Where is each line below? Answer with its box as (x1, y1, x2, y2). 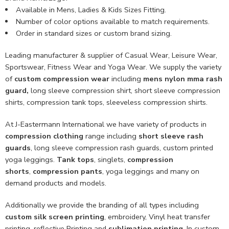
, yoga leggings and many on (102, 166, 199, 176)
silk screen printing (34, 211, 104, 222)
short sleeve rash (139, 130, 203, 141)
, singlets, (94, 154, 127, 165)
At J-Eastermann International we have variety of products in (5, 119, 207, 129)
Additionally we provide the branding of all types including (5, 199, 199, 210)
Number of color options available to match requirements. (15, 16, 210, 27)
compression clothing (5, 130, 83, 141)
